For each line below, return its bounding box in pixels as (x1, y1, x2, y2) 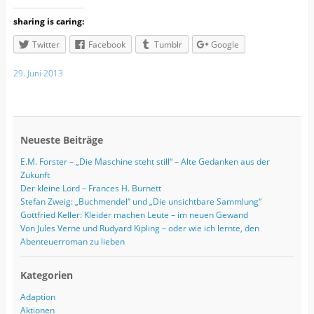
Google (210, 38, 239, 50)
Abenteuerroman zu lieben (20, 235, 125, 248)
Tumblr (153, 38, 182, 50)
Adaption (20, 291, 55, 303)
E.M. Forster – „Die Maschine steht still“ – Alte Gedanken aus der (20, 156, 270, 168)
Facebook (88, 38, 125, 50)
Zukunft (20, 169, 50, 182)
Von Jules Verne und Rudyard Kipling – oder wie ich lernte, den (20, 222, 259, 235)
